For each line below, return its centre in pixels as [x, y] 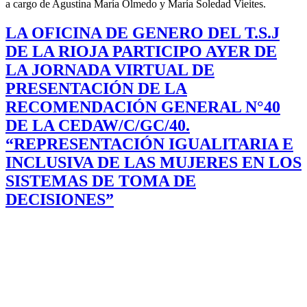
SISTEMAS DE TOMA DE [101, 181]
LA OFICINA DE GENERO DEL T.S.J [143, 33]
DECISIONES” [60, 200]
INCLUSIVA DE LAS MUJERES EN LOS [153, 163]
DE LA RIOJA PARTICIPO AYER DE [141, 52]
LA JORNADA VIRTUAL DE [110, 70]
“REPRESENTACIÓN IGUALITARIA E [149, 144]
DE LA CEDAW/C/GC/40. [98, 126]
